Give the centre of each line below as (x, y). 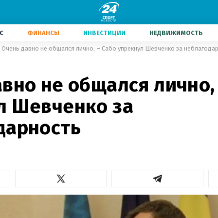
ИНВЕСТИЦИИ (104, 33)
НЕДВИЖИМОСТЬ (176, 33)
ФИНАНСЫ (43, 33)
